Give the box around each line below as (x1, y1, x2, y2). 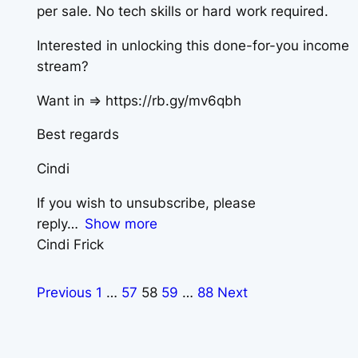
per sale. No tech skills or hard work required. (37, 2, 328, 19)
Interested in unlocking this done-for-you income (37, 37, 349, 54)
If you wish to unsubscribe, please (37, 194, 256, 211)
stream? (37, 58, 89, 74)
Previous (37, 284, 92, 300)
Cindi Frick (37, 236, 104, 253)
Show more (85, 215, 158, 232)
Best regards (37, 126, 119, 143)
